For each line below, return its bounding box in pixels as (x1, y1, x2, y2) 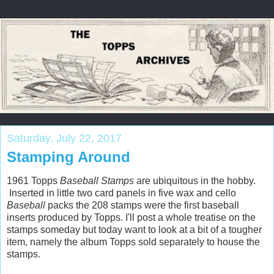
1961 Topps (7, 176, 57, 187)
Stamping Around (7, 148, 130, 165)
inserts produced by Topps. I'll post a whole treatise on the (7, 212, 256, 223)
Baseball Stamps (57, 176, 134, 187)
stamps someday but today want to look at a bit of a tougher (7, 224, 262, 235)
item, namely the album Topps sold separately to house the (7, 237, 260, 248)
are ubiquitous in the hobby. (134, 176, 256, 187)
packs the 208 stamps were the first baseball (45, 200, 239, 211)
